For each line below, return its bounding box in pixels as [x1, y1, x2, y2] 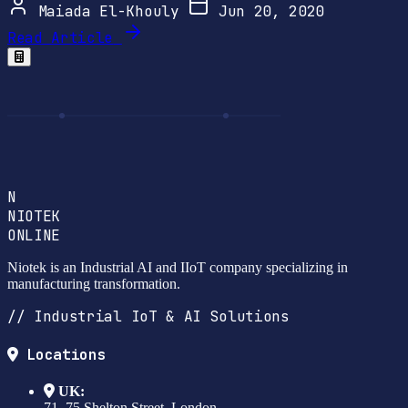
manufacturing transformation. [7, 275, 180, 291]
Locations [17, 345, 107, 365]
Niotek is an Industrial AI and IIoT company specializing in [7, 259, 348, 275]
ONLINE [7, 225, 61, 245]
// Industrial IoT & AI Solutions [7, 306, 290, 326]
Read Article [7, 27, 114, 47]
